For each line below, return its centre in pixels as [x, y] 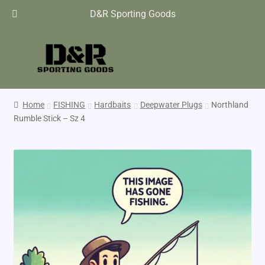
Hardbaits [113, 104]
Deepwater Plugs [171, 104]
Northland [230, 104]
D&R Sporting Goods [132, 14]
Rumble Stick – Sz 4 [49, 118]
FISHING [70, 104]
